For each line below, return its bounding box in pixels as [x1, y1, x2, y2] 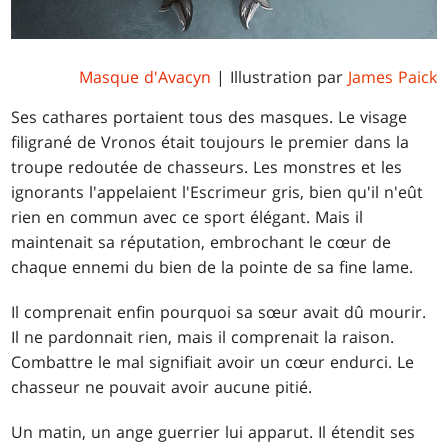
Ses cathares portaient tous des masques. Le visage [11, 105, 408, 128]
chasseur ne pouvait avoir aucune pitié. [11, 375, 313, 398]
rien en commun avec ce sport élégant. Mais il [11, 205, 364, 228]
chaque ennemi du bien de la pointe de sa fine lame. [11, 255, 414, 278]
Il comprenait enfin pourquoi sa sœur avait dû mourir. [11, 300, 427, 323]
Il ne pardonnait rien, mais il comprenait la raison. [11, 325, 395, 348]
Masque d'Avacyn [78, 65, 211, 88]
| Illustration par [210, 65, 348, 88]
